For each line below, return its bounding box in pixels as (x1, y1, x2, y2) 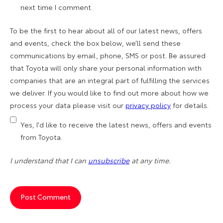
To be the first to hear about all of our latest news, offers (10, 25, 202, 35)
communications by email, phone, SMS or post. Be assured (10, 50, 206, 60)
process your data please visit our (10, 100, 125, 110)
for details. (171, 100, 209, 110)
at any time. (129, 155, 171, 165)
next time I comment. (20, 1, 93, 12)
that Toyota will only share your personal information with (10, 62, 202, 73)
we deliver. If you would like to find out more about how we (10, 87, 209, 98)
